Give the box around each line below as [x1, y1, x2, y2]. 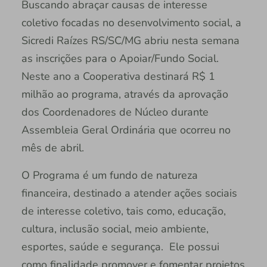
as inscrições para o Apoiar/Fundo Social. [21, 51, 219, 66]
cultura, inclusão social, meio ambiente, [21, 222, 209, 237]
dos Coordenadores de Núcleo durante [21, 105, 209, 120]
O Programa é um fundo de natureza [21, 168, 198, 183]
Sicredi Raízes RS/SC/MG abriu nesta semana [21, 33, 240, 48]
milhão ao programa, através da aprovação [21, 87, 228, 102]
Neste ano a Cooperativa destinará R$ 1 [21, 69, 215, 84]
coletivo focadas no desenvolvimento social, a [21, 15, 241, 30]
